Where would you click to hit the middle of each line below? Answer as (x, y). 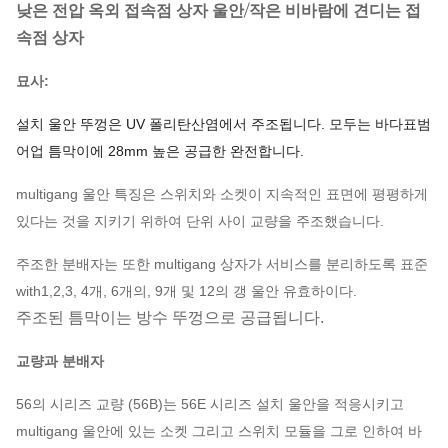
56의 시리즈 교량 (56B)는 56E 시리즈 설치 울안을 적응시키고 (210, 404)
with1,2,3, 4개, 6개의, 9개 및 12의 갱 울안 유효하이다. (186, 291)
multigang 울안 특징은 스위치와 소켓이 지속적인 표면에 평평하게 (222, 194)
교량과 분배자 (60, 361)
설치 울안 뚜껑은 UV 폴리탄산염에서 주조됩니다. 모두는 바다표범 (223, 124)
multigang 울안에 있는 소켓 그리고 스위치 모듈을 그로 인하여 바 (219, 431)
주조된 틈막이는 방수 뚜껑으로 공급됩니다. (170, 317)
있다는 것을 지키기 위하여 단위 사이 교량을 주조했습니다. (200, 221)
